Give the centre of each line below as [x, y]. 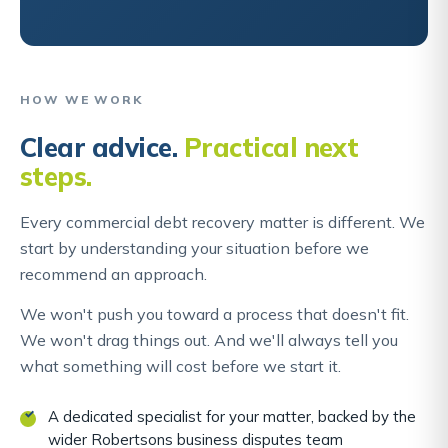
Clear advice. [102, 147]
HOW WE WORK [82, 99]
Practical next [271, 147]
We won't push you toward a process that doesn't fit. [214, 313]
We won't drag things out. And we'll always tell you [209, 339]
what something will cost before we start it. [180, 365]
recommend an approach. [113, 273]
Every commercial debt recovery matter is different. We [222, 221]
